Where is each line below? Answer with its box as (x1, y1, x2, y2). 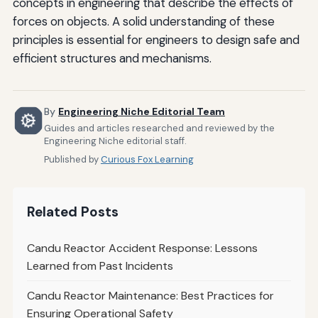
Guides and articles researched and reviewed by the (43, 121, 275, 134)
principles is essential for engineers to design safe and (12, 32, 300, 48)
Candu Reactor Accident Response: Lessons (26, 240, 258, 256)
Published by (43, 153, 101, 165)
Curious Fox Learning (100, 153, 194, 165)
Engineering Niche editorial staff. (43, 134, 187, 147)
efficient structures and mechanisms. (12, 50, 212, 67)
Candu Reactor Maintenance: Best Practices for (26, 287, 274, 303)
